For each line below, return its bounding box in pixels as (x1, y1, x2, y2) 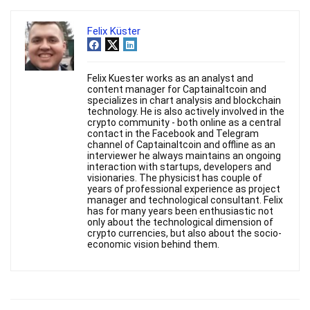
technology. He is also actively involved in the (87, 106, 284, 118)
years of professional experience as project (87, 183, 280, 195)
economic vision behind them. (87, 239, 219, 250)
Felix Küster (87, 25, 140, 38)
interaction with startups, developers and (87, 161, 271, 173)
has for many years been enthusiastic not (87, 206, 273, 217)
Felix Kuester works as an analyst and (87, 73, 253, 84)
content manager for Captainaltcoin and (87, 84, 266, 95)
